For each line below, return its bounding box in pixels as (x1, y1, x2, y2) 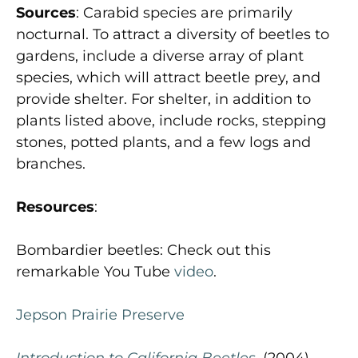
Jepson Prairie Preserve (16, 305, 185, 324)
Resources (16, 197, 94, 216)
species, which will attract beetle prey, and (16, 68, 320, 86)
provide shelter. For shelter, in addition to (16, 89, 311, 108)
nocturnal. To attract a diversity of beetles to (16, 25, 329, 43)
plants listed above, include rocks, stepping (16, 111, 326, 129)
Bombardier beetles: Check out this (16, 241, 271, 259)
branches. (16, 154, 86, 173)
